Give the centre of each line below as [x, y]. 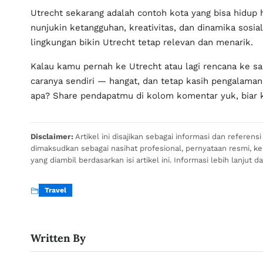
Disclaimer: [52, 136]
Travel [55, 190]
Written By [58, 238]
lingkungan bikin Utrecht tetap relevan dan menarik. [142, 42]
